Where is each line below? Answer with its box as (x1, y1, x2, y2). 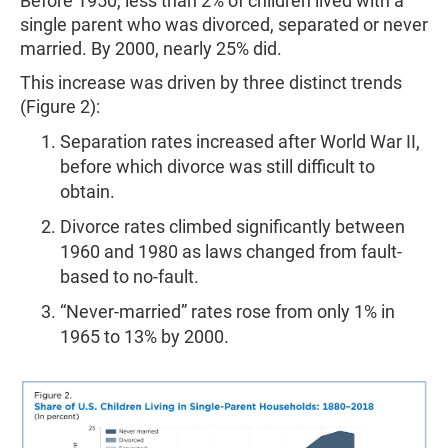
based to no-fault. (60, 265, 199, 287)
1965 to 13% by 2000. (60, 325, 229, 347)
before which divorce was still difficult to (60, 155, 375, 177)
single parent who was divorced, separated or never (20, 13, 428, 35)
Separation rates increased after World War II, (60, 130, 420, 152)
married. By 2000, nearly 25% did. (20, 37, 282, 59)
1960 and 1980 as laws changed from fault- (60, 240, 402, 262)
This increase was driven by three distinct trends (20, 71, 402, 93)
